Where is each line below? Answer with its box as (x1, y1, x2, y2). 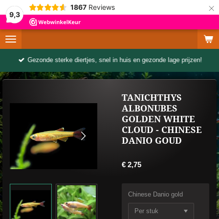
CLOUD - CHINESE (122, 125, 202, 135)
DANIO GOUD (122, 136, 182, 146)
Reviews (88, 3, 115, 11)
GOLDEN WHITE (122, 114, 195, 124)
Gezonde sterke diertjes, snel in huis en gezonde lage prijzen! (27, 56, 202, 64)
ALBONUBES (122, 104, 177, 113)
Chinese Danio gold (128, 191, 183, 198)
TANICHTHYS (122, 93, 182, 103)
